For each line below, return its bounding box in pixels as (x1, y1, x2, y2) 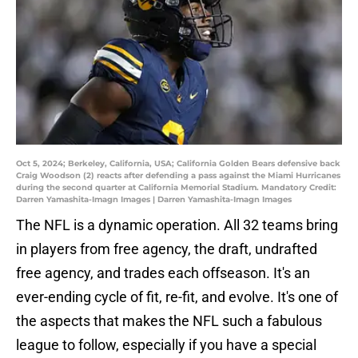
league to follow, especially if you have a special (16, 336, 316, 354)
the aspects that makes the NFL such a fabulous (16, 312, 322, 330)
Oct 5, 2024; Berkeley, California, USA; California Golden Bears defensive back (16, 158, 340, 169)
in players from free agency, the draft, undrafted (16, 241, 317, 258)
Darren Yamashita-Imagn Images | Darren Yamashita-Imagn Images (16, 194, 292, 205)
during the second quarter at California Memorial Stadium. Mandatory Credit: (16, 182, 336, 193)
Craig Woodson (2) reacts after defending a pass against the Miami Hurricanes (16, 170, 340, 181)
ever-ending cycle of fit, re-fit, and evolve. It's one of (16, 288, 338, 306)
